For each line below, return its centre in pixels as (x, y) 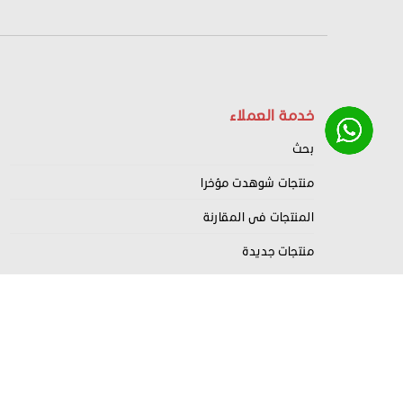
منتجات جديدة (278, 251)
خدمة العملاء (271, 115)
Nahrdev (198, 391)
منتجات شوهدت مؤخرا (257, 183)
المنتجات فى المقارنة (259, 217)
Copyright (255, 391)
